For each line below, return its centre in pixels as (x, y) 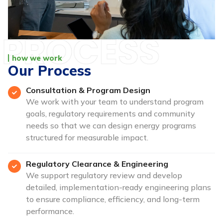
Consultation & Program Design (88, 90)
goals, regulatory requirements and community (111, 114)
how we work (37, 58)
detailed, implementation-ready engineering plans (119, 187)
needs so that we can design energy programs (111, 126)
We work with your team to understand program (115, 102)
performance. (50, 211)
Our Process (50, 71)
